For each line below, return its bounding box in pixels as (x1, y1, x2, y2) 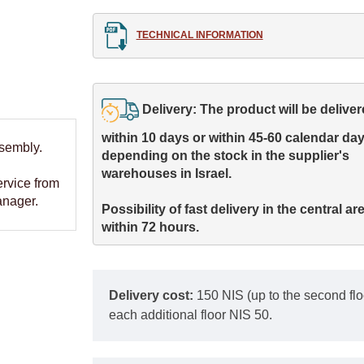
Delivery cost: (109, 288, 197, 302)
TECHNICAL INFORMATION (136, 29, 263, 41)
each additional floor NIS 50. (109, 307, 272, 322)
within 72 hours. (101, 220, 199, 235)
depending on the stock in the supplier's (101, 149, 353, 163)
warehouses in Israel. (101, 167, 232, 181)
